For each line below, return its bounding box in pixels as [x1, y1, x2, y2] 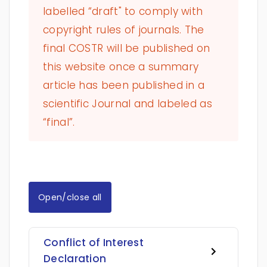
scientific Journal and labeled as [43, 97, 212, 111]
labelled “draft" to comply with [43, 4, 203, 18]
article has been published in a [43, 78, 205, 92]
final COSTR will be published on [43, 41, 210, 55]
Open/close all [38, 191, 102, 203]
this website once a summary [43, 60, 199, 74]
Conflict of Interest [44, 235, 144, 250]
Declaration [44, 252, 107, 266]
